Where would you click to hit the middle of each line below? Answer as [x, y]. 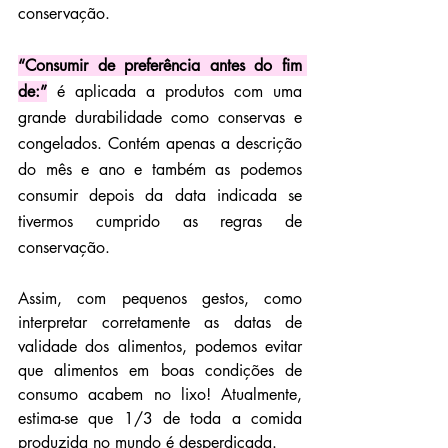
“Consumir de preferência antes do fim [160, 65]
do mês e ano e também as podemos [160, 169]
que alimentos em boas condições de [160, 370]
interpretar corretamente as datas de [160, 322]
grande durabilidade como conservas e [160, 117]
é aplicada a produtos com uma [174, 91]
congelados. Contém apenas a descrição [160, 143]
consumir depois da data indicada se [160, 195]
